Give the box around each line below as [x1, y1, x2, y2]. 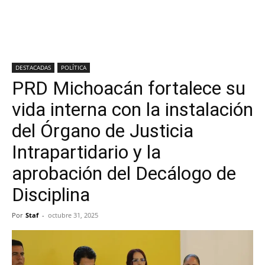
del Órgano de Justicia [12, 119, 193, 142]
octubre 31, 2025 [48, 211, 98, 219]
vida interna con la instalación [12, 98, 253, 121]
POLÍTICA [61, 63, 86, 72]
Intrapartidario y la [12, 141, 161, 163]
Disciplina [12, 183, 90, 206]
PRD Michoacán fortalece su [12, 77, 245, 99]
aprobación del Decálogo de [12, 162, 236, 185]
